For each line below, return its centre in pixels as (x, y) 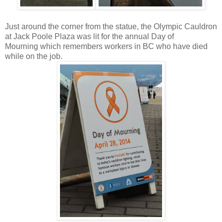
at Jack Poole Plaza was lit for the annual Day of (89, 36)
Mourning (22, 46)
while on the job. (35, 56)
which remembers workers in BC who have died (123, 46)
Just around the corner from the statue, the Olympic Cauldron (111, 26)
